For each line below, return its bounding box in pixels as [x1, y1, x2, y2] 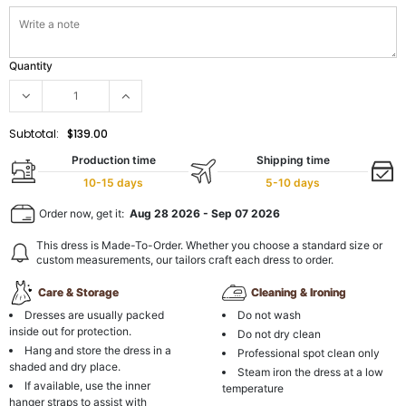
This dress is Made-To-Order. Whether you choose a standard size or [36, 237, 382, 252]
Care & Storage [38, 285, 119, 300]
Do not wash [237, 307, 302, 322]
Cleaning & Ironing [251, 285, 347, 300]
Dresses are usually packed [24, 307, 164, 322]
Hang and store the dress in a [24, 343, 171, 357]
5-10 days [266, 175, 320, 189]
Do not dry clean [237, 326, 322, 341]
